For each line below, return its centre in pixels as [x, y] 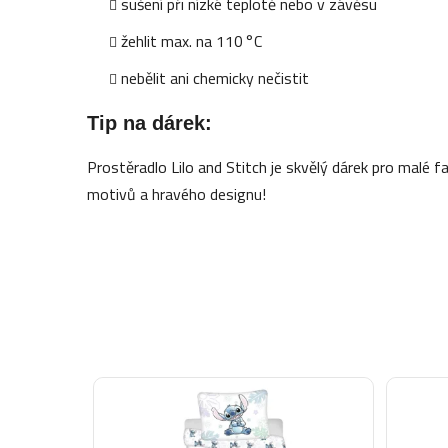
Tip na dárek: [150, 122]
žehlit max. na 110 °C [192, 40]
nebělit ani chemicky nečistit [215, 77]
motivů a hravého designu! [177, 193]
